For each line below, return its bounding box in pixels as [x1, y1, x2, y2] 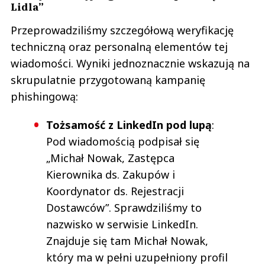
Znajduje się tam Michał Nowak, [46, 233, 208, 248]
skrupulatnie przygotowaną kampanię [11, 72, 205, 87]
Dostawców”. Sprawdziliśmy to [46, 200, 202, 215]
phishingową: [11, 89, 78, 104]
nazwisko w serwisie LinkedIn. [46, 216, 198, 231]
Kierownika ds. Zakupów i [46, 167, 175, 182]
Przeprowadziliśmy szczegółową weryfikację [11, 22, 234, 37]
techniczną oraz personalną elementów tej [11, 39, 228, 54]
